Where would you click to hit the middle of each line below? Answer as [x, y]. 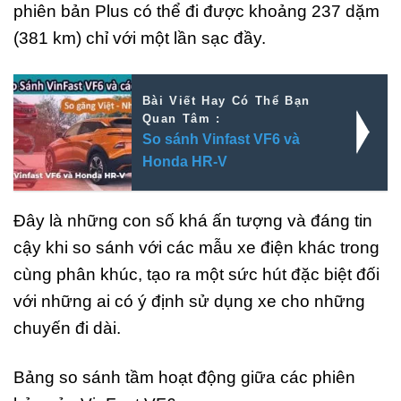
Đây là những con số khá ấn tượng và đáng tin [193, 220]
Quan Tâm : [181, 118]
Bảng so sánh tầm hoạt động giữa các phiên [184, 377]
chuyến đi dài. [67, 328]
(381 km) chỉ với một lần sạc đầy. [140, 38]
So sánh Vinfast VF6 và [221, 139]
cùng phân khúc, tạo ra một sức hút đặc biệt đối [196, 274]
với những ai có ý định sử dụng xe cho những [189, 301]
